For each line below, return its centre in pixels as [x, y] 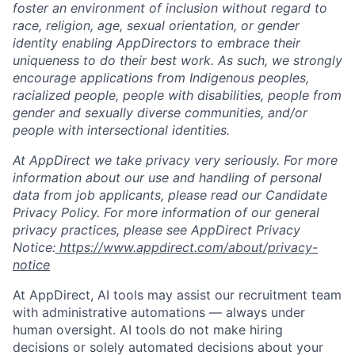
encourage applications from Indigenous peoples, [161, 78]
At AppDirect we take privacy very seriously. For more [175, 160]
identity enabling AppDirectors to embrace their [157, 43]
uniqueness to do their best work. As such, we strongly [177, 60]
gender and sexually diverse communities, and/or [160, 113]
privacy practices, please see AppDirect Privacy [157, 230]
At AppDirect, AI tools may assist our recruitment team [177, 295]
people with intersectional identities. [121, 130]
